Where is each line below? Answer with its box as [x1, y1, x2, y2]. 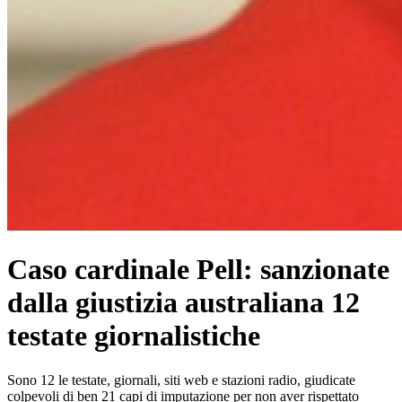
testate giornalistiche [7, 319, 260, 353]
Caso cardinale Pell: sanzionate [7, 253, 389, 286]
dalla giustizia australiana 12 [7, 286, 360, 319]
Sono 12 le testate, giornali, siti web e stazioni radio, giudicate [7, 371, 355, 388]
